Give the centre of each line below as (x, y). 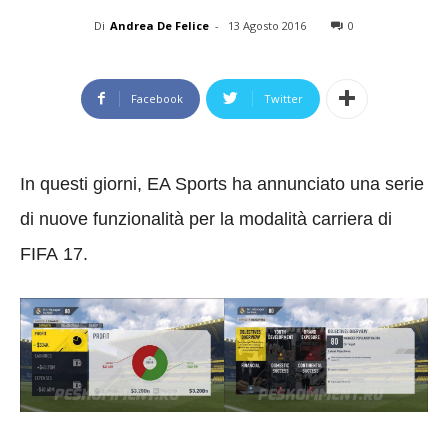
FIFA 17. (54, 253)
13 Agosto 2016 (267, 25)
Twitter (283, 98)
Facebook (156, 98)
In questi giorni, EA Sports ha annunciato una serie (222, 183)
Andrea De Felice (159, 25)
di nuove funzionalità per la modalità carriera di (206, 218)
